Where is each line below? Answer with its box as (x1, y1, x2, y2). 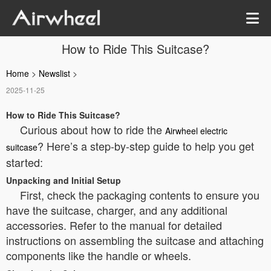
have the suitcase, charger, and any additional (6, 202, 227, 218)
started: (6, 154, 43, 170)
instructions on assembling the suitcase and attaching (6, 232, 264, 248)
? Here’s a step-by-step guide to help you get (38, 138, 254, 154)
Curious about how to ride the (20, 122, 165, 137)
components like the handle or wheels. (6, 247, 191, 263)
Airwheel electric (165, 125, 227, 137)
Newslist (39, 67, 70, 79)
